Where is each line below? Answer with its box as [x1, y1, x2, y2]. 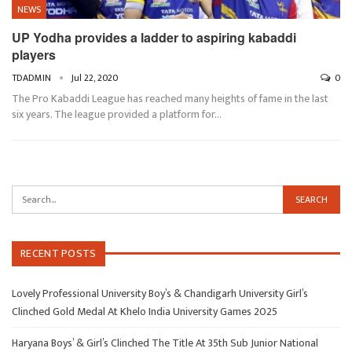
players [12, 45, 56, 64]
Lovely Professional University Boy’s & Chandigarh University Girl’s [12, 284, 308, 302]
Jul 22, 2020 [71, 69, 118, 86]
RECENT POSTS [20, 244, 97, 262]
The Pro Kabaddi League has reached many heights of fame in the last [12, 89, 328, 108]
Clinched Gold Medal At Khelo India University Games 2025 [12, 302, 277, 321]
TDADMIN [12, 69, 53, 86]
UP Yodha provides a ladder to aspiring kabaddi [12, 27, 296, 46]
